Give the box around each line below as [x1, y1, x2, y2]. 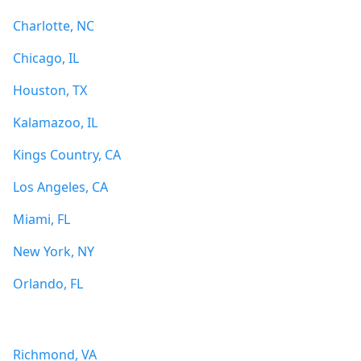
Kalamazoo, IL [13, 114, 98, 131]
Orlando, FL [13, 275, 83, 293]
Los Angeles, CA [13, 178, 108, 196]
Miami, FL [13, 210, 70, 228]
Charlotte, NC [13, 17, 94, 35]
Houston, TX [13, 81, 87, 99]
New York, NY [13, 243, 94, 260]
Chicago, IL [13, 49, 79, 67]
